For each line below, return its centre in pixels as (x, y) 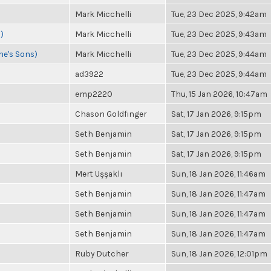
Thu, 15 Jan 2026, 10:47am (219, 94)
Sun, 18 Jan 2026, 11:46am (218, 174)
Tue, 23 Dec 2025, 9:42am (219, 14)
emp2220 (94, 94)
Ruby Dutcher (102, 253)
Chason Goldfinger (111, 114)
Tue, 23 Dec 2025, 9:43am (219, 34)
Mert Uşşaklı (99, 174)
